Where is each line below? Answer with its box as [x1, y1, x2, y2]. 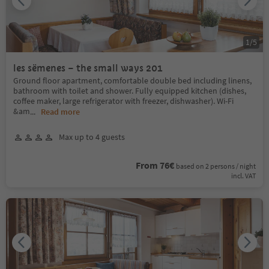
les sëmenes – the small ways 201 [13, 62, 163, 74]
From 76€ [136, 159, 174, 171]
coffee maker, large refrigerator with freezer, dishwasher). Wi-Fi [13, 95, 234, 106]
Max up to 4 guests [59, 131, 125, 142]
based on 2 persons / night [176, 162, 256, 171]
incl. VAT [231, 171, 256, 180]
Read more [41, 106, 80, 117]
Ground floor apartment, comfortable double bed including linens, [13, 75, 252, 86]
